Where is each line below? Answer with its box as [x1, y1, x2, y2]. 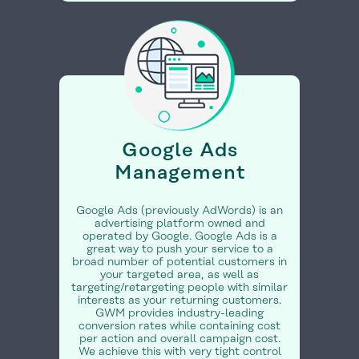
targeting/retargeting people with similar [71, 281, 288, 295]
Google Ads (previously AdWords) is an [76, 204, 283, 218]
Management [114, 163, 245, 184]
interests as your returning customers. [78, 294, 281, 308]
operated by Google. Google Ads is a [82, 230, 277, 244]
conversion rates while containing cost [79, 320, 280, 333]
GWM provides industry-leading [95, 307, 264, 321]
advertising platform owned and [94, 217, 265, 231]
